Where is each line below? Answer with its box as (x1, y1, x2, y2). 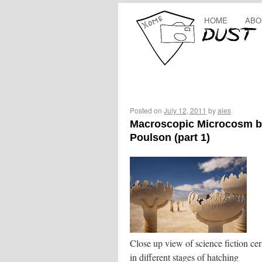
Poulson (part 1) (130, 131, 210, 143)
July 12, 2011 (164, 105, 206, 115)
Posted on (130, 105, 162, 115)
